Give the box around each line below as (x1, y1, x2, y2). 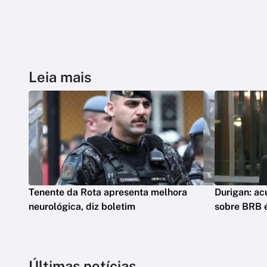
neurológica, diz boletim (29, 201, 135, 213)
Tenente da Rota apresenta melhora (29, 187, 187, 198)
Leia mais (29, 69, 91, 85)
